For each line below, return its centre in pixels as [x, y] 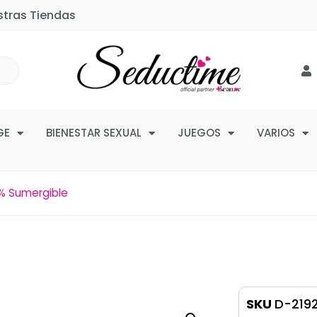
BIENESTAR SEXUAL [94, 133]
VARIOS [276, 133]
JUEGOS [199, 133]
